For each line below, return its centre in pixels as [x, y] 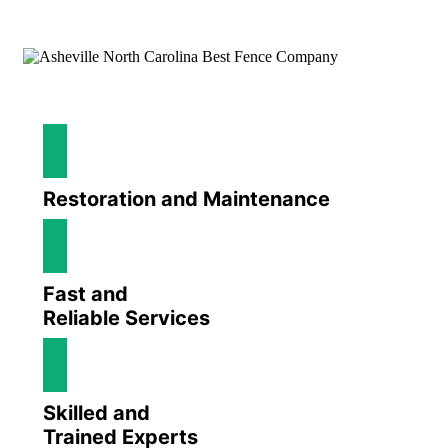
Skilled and [96, 413]
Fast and [85, 294]
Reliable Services [126, 318]
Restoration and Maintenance [186, 199]
